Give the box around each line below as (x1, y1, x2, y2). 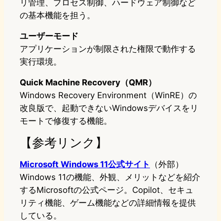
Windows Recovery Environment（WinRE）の (20, 90, 197, 101)
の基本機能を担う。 (20, 10, 95, 21)
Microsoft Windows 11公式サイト (20, 159, 150, 170)
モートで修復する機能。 (20, 116, 112, 126)
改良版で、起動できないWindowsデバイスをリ (20, 103, 198, 113)
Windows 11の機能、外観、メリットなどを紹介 (20, 172, 200, 183)
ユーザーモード (20, 31, 78, 41)
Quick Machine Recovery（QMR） (20, 77, 156, 88)
